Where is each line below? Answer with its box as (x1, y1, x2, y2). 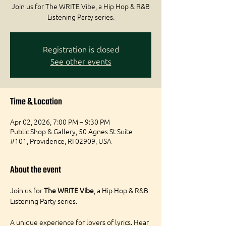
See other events (50, 55, 111, 67)
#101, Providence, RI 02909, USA (10, 136, 111, 146)
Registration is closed (42, 43, 119, 54)
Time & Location (10, 95, 62, 109)
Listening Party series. (10, 196, 77, 206)
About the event (10, 163, 61, 178)
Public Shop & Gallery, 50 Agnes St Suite (10, 126, 133, 136)
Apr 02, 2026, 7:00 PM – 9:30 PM (10, 117, 110, 127)
